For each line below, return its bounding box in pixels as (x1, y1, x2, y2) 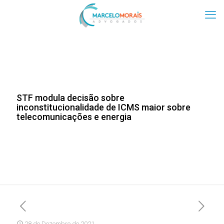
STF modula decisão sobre (16, 92, 124, 103)
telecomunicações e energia (16, 111, 131, 122)
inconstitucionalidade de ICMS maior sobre (16, 102, 190, 112)
